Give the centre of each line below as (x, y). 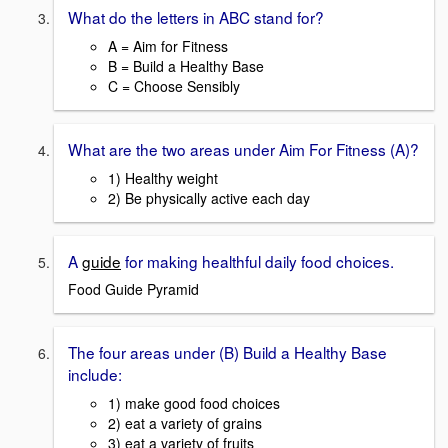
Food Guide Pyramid (133, 289)
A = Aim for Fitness (168, 46)
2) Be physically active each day (209, 197)
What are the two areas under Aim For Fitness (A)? (243, 149)
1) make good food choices (194, 403)
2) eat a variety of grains (185, 423)
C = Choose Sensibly (174, 86)
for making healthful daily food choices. (257, 260)
